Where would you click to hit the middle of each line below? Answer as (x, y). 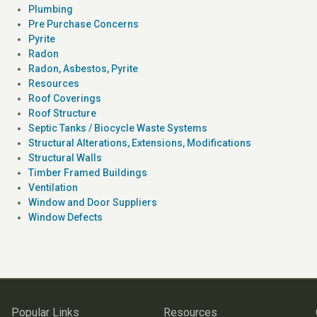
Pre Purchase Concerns (83, 24)
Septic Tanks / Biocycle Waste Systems (118, 128)
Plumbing (51, 9)
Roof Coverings (65, 98)
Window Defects (65, 217)
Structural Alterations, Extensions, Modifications (140, 143)
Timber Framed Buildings (88, 172)
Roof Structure (62, 113)
